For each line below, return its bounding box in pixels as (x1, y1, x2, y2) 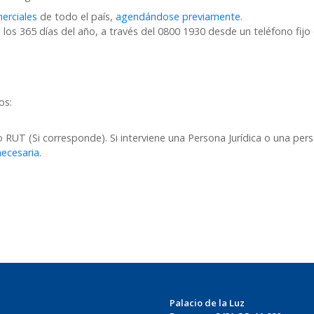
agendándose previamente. (116, 10, 243, 24)
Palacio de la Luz (170, 296, 245, 309)
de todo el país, (37, 10, 116, 24)
